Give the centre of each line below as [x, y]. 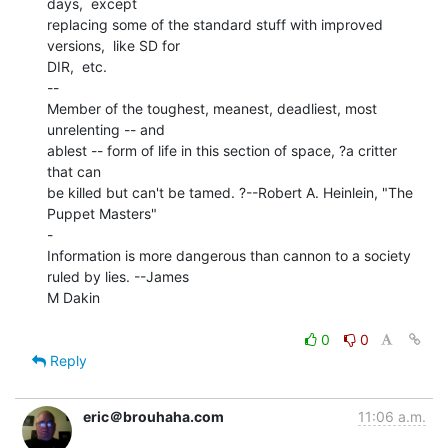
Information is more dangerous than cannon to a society [229, 255]
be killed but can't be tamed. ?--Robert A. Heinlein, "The [230, 192]
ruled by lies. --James [118, 276]
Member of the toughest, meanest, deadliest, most [212, 108]
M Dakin [73, 297]
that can [74, 171]
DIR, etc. [77, 66]
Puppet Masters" [102, 213]
